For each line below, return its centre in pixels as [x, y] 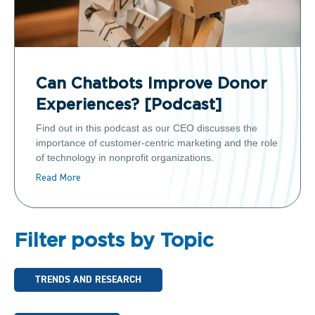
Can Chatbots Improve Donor [152, 85]
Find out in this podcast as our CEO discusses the [147, 128]
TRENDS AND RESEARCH [88, 279]
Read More [58, 178]
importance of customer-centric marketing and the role [157, 142]
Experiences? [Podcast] [129, 106]
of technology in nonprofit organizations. [125, 157]
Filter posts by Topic [114, 241]
